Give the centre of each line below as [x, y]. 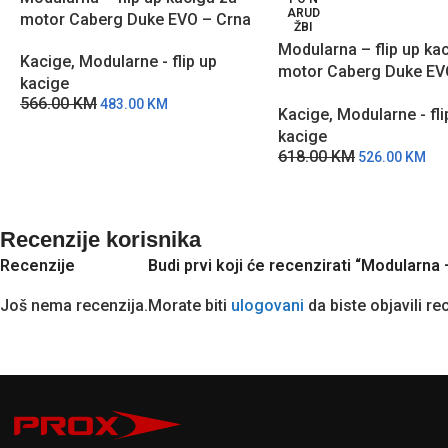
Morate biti [189, 305]
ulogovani [267, 305]
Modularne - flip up [148, 61]
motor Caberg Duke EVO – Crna [135, 19]
